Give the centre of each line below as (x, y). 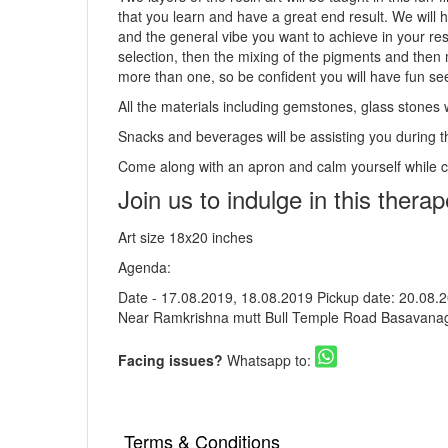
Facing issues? (172, 359)
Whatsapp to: (271, 359)
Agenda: (144, 266)
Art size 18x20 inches (185, 236)
